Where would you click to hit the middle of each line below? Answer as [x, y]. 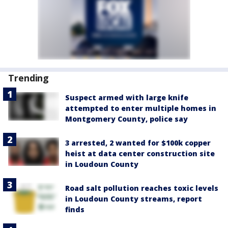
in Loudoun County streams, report [134, 199]
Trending [29, 78]
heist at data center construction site [140, 153]
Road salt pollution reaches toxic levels [142, 188]
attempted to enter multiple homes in [141, 108]
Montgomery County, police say [126, 119]
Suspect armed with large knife [127, 97]
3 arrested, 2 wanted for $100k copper [138, 143]
